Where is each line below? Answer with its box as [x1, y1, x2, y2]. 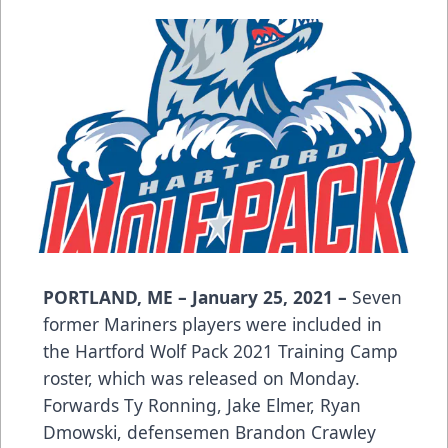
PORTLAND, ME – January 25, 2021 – [43, 284, 352, 309]
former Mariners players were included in [43, 311, 382, 336]
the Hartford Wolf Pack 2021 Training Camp [43, 338, 398, 363]
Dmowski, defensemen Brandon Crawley [43, 419, 376, 444]
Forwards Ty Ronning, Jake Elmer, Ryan [43, 392, 361, 417]
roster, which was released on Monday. [43, 365, 360, 390]
